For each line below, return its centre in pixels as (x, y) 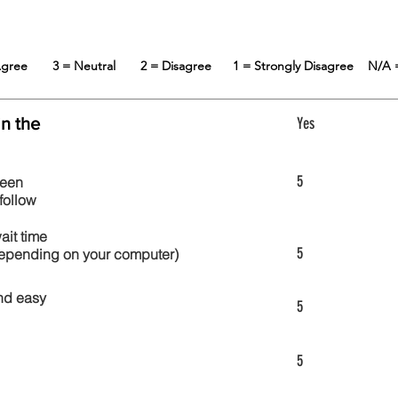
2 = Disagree (186, 66)
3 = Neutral (96, 66)
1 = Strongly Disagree (300, 66)
